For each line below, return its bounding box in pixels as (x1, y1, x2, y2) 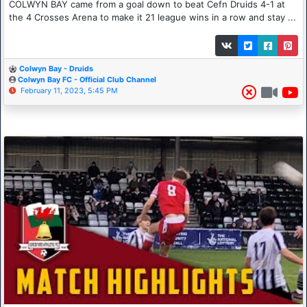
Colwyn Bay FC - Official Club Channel (18, 75, 156, 84)
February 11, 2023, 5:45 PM (21, 86, 118, 95)
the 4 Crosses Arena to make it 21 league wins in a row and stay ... (9, 11, 296, 23)
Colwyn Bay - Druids (19, 64, 93, 73)
